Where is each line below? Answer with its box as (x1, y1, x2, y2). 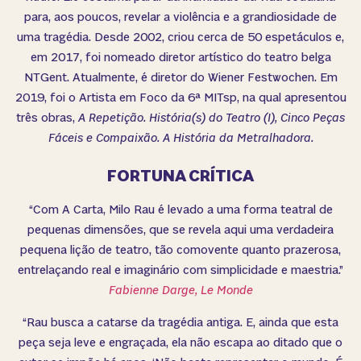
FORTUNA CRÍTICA (107, 165, 254, 188)
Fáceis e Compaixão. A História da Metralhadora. (48, 130, 313, 146)
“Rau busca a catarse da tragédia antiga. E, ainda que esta (23, 314, 338, 330)
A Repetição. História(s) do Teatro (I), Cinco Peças (78, 110, 345, 126)
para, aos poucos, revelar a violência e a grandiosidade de (24, 9, 337, 25)
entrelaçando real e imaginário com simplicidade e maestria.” (18, 263, 343, 279)
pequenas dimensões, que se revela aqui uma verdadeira (27, 222, 334, 239)
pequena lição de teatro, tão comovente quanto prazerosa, (20, 243, 341, 259)
